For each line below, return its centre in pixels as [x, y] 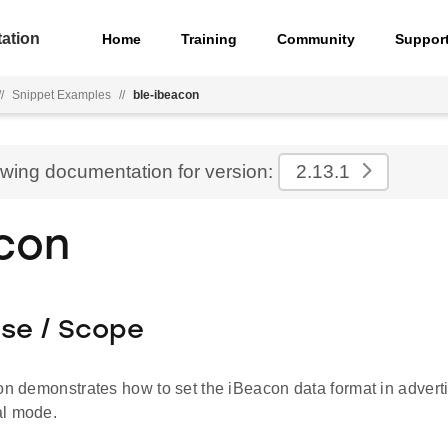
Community [316, 38]
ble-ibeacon [166, 95]
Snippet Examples [61, 95]
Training [209, 38]
